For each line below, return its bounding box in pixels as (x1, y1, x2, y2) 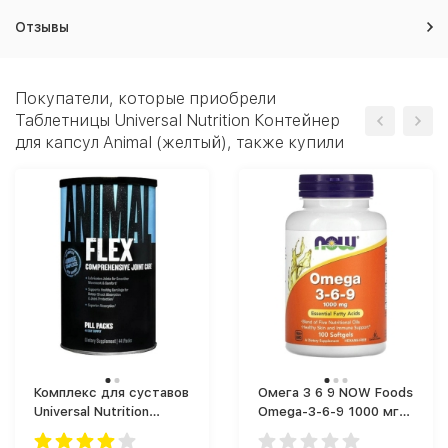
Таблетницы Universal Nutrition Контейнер (15, 111, 340, 130)
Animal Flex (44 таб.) (107, 423, 167, 438)
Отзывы (15, 19, 69, 35)
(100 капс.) (258, 423, 329, 438)
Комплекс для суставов (34, 385, 189, 400)
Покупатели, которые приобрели (15, 89, 276, 108)
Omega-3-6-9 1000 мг (258, 404, 399, 419)
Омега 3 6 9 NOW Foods (258, 385, 413, 400)
